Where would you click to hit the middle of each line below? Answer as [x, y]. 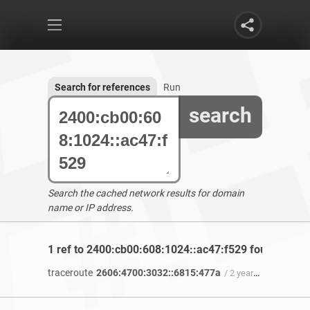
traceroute [70, 273]
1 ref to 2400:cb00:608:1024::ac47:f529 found [163, 249]
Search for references [102, 87]
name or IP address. [91, 208]
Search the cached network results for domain [146, 193]
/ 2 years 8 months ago [239, 273]
